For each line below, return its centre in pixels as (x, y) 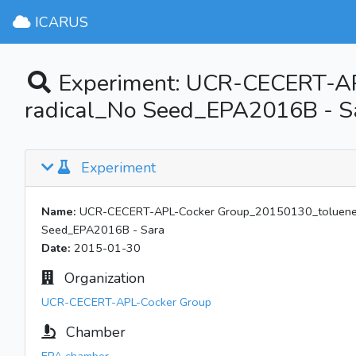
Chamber (94, 332)
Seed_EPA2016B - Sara (103, 230)
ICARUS (59, 22)
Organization (103, 278)
